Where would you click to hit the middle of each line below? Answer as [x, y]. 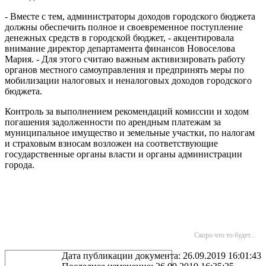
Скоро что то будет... [225, 235]
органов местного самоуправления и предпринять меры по [124, 70]
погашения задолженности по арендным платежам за [113, 122]
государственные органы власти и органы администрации [123, 154]
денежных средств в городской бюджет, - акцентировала [119, 38]
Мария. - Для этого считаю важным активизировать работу [125, 59]
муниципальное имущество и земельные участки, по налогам [130, 133]
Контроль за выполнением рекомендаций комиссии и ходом [127, 111]
